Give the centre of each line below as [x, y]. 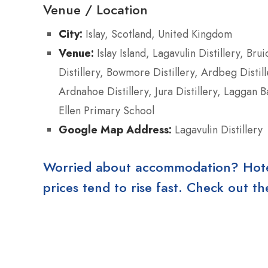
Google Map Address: [115, 130]
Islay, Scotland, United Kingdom [157, 34]
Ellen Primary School [106, 111]
